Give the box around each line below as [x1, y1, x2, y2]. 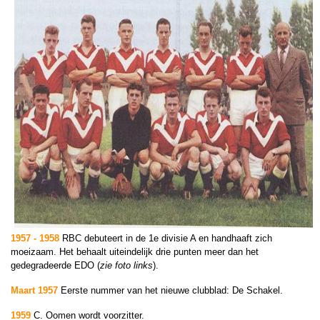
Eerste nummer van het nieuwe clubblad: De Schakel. [61, 285, 283, 296]
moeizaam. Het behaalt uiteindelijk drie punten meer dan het [11, 246, 259, 257]
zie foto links [100, 260, 153, 271]
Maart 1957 [11, 285, 58, 296]
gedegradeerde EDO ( [11, 260, 100, 271]
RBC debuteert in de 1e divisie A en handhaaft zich [62, 233, 272, 244]
